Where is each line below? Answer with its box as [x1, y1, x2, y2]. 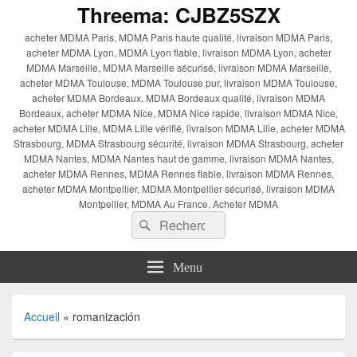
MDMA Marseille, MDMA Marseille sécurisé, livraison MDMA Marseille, [25, 61, 331, 75]
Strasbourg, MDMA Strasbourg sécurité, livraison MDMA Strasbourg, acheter [14, 136, 343, 151]
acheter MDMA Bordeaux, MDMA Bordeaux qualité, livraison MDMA [32, 91, 325, 105]
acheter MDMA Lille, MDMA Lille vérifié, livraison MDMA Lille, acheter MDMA [12, 121, 345, 135]
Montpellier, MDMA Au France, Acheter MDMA [79, 197, 278, 211]
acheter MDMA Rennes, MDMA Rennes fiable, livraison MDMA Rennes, [23, 167, 334, 181]
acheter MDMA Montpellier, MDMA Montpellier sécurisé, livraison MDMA [22, 182, 335, 196]
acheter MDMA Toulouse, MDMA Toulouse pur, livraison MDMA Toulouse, [20, 76, 337, 90]
